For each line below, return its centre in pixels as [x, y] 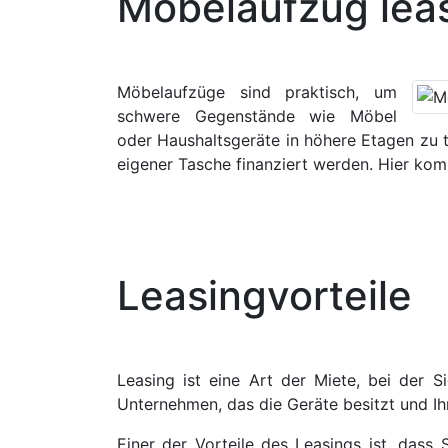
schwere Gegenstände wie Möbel [257, 116]
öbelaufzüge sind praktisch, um [264, 92]
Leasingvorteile [264, 295]
